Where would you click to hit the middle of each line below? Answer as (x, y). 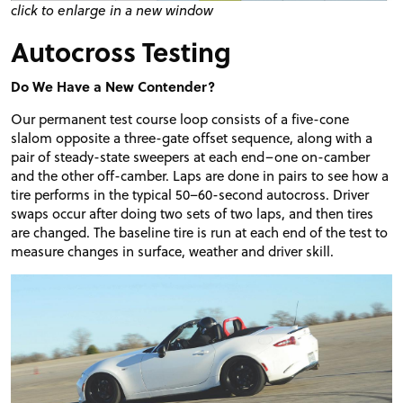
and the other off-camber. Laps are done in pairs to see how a (200, 176)
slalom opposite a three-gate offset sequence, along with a (192, 138)
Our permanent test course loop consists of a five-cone (180, 119)
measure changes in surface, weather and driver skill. (172, 251)
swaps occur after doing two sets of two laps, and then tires (192, 214)
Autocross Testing (121, 52)
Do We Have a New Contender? (113, 87)
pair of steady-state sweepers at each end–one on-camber (190, 157)
